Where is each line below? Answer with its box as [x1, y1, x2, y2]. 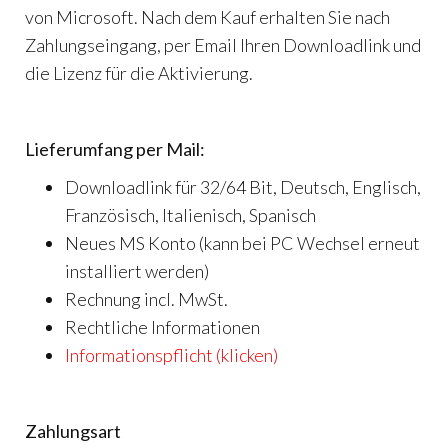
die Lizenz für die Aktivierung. [25, 62, 253, 85]
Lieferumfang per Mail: [25, 138, 205, 161]
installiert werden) [65, 260, 209, 283]
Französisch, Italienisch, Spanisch [65, 204, 316, 227]
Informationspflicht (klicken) [65, 344, 278, 367]
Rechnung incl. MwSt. [65, 288, 228, 311]
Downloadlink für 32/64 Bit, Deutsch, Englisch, [65, 176, 421, 199]
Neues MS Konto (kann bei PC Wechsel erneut [65, 232, 420, 255]
